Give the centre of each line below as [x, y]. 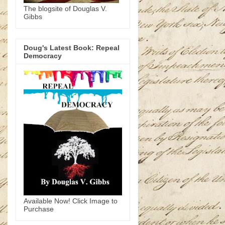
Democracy [43, 55]
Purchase [39, 209]
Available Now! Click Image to [71, 201]
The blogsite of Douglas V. [65, 9]
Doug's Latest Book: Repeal [72, 47]
